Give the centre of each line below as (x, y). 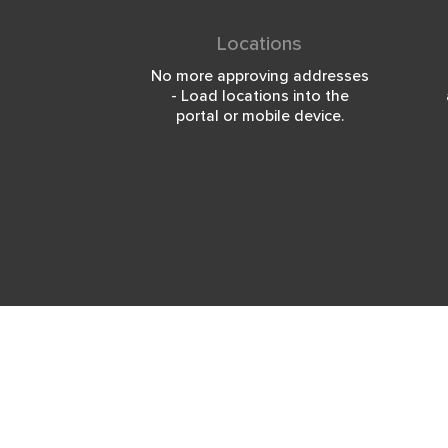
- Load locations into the (259, 96)
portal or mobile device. (259, 116)
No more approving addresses (259, 76)
